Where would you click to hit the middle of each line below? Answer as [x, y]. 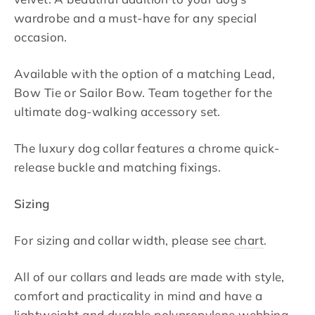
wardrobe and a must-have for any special [135, 18]
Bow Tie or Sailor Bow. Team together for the [143, 93]
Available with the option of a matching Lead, [145, 74]
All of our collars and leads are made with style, [149, 277]
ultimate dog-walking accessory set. [117, 112]
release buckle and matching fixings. [119, 167]
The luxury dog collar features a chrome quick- [147, 148]
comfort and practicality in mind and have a [139, 296]
